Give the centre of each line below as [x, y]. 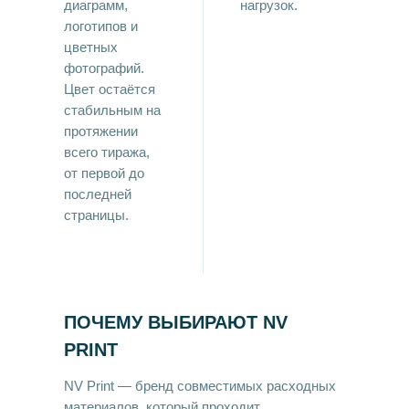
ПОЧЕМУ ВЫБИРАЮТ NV [176, 322]
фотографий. [104, 68]
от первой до [104, 173]
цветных [91, 47]
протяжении [101, 131]
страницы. [96, 215]
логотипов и [101, 26]
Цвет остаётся [110, 89]
